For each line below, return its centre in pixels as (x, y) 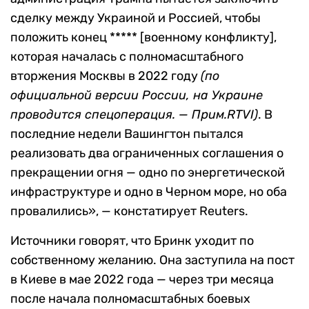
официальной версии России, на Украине (137, 96)
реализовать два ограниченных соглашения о (147, 153)
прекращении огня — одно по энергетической (148, 173)
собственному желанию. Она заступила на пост (152, 260)
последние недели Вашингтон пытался (127, 134)
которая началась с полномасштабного (127, 57)
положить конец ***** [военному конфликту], (143, 38)
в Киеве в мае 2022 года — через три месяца (142, 280)
